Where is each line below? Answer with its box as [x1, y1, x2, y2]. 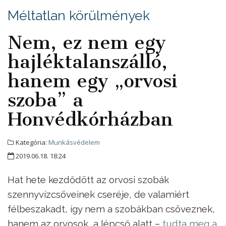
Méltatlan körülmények [8, 7, 150, 23]
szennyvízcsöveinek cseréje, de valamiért [8, 188, 189, 200]
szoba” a [8, 88, 83, 111]
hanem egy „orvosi [8, 69, 178, 92]
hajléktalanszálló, [8, 50, 167, 73]
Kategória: [14, 137, 48, 147]
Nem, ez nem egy [8, 31, 166, 53]
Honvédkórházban [8, 107, 173, 130]
